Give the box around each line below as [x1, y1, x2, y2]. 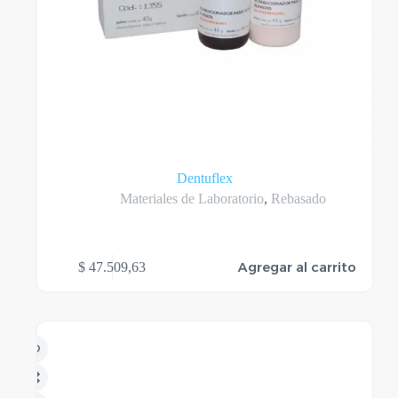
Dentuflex [177, 171, 234, 187]
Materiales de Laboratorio [119, 191, 264, 207]
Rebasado [270, 191, 326, 207]
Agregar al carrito [238, 259, 357, 276]
